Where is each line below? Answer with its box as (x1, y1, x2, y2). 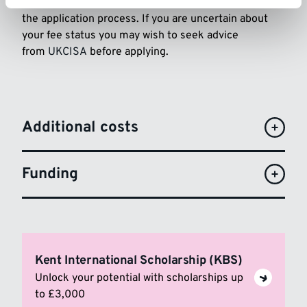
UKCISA (48, 45, 87, 59)
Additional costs (22, 117, 138, 138)
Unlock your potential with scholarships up (35, 271, 244, 285)
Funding (22, 164, 78, 184)
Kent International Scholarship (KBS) (35, 252, 243, 269)
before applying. (87, 45, 169, 59)
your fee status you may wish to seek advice (22, 28, 238, 42)
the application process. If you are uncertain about (22, 12, 268, 26)
